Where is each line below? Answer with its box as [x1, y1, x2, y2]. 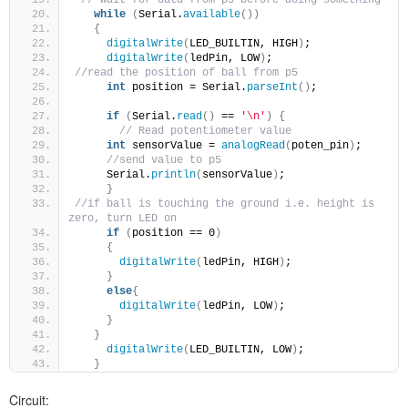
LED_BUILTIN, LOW [189, 342, 291, 356]
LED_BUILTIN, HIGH [189, 36, 298, 50]
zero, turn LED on [68, 211, 177, 225]
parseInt [247, 80, 298, 94]
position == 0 [132, 226, 215, 240]
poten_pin [291, 138, 349, 152]
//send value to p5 [107, 153, 221, 167]
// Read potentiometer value [119, 124, 291, 138]
